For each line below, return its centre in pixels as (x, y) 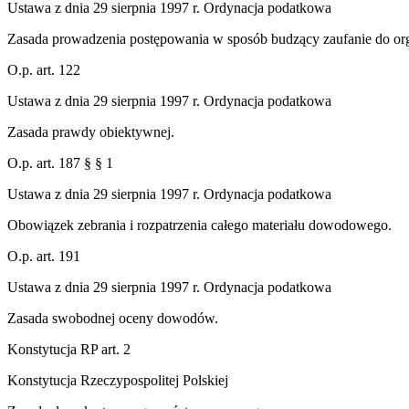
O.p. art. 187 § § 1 (60, 163)
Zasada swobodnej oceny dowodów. (113, 318)
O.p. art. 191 (44, 256)
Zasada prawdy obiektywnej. (91, 131)
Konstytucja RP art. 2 (69, 349)
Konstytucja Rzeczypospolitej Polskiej (118, 380)
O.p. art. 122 (44, 69)
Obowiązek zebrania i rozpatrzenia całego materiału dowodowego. (199, 225)
